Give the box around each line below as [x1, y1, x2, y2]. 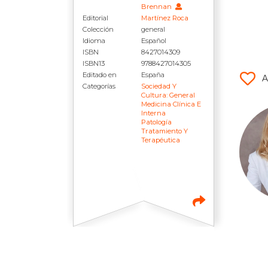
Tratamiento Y [141, 127, 188, 135]
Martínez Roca [141, 14, 189, 22]
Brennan [141, 2, 174, 11]
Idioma [83, 36, 105, 45]
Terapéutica [141, 136, 181, 144]
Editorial [83, 14, 108, 22]
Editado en [83, 71, 117, 79]
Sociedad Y [141, 82, 177, 90]
